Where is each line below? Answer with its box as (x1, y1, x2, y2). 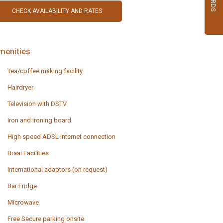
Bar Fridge (7, 182, 37, 190)
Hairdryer (7, 84, 33, 92)
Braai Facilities (7, 149, 49, 157)
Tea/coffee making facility (7, 67, 83, 75)
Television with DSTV (7, 100, 67, 108)
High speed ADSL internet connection (7, 133, 115, 141)
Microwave (7, 199, 39, 207)
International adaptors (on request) (7, 166, 108, 174)
